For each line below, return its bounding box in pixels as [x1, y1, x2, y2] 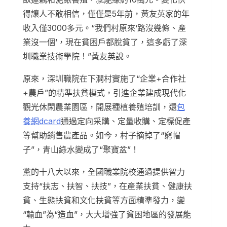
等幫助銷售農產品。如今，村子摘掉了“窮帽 [23, 130, 180, 141]
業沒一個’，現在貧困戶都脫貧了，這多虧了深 [23, 37, 187, 48]
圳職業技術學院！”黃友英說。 [23, 51, 132, 62]
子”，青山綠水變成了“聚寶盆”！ [23, 144, 139, 155]
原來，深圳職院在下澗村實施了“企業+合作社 [23, 73, 186, 84]
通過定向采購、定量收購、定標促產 [61, 116, 191, 127]
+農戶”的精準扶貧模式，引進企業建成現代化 [23, 88, 186, 98]
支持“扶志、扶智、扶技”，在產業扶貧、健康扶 [23, 181, 192, 192]
